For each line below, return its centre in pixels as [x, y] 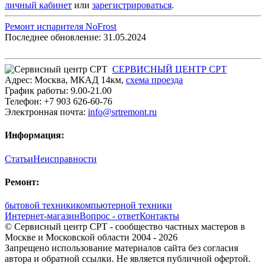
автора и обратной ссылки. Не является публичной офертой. [128, 259]
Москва [50, 80]
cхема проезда [154, 80]
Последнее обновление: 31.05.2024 [75, 37]
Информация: [34, 135]
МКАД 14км [96, 80]
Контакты [159, 216]
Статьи [19, 159]
